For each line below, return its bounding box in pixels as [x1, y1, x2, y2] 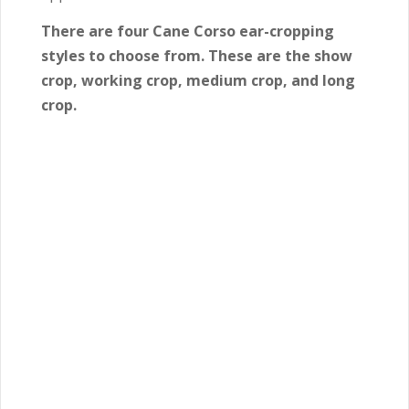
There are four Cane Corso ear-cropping [41, 21, 334, 42]
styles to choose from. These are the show [41, 46, 352, 67]
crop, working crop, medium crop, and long [41, 70, 355, 91]
